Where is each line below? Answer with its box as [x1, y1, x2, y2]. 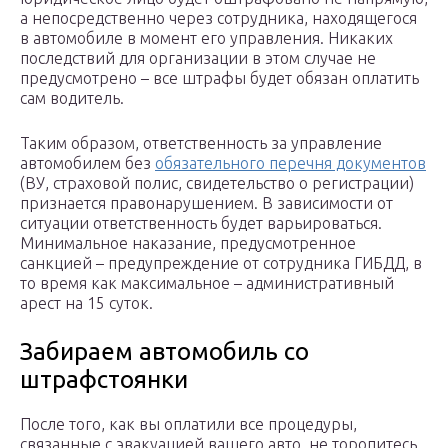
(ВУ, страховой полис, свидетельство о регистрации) [20, 174, 414, 193]
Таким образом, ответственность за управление [20, 134, 382, 153]
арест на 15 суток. [20, 294, 153, 313]
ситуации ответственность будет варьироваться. [20, 214, 382, 233]
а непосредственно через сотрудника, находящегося [20, 9, 417, 28]
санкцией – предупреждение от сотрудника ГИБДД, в [20, 254, 422, 273]
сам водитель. [20, 89, 124, 108]
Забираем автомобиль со [20, 338, 309, 366]
